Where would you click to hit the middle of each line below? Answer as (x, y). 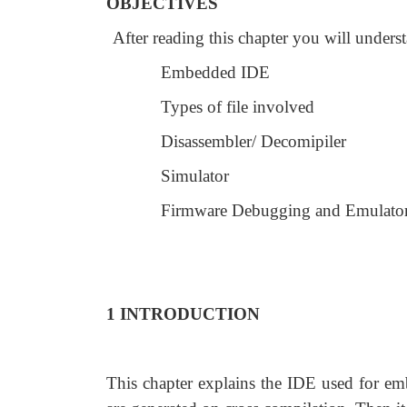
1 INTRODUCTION (183, 314)
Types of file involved (238, 107)
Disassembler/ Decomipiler (253, 141)
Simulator (195, 176)
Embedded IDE (215, 72)
